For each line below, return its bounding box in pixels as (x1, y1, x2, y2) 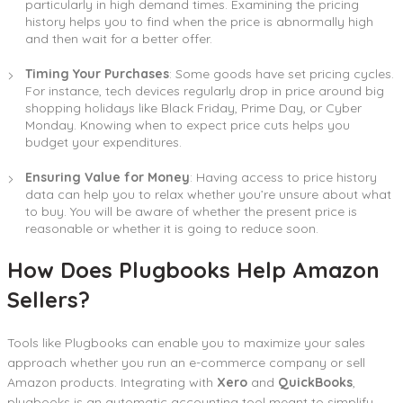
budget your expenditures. (25, 134, 182, 151)
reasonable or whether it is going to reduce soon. (25, 220, 318, 237)
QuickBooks (278, 374, 353, 391)
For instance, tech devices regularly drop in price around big (25, 83, 384, 100)
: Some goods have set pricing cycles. (169, 66, 394, 83)
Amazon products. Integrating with (7, 374, 217, 391)
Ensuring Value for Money (25, 169, 190, 186)
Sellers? (7, 286, 90, 314)
